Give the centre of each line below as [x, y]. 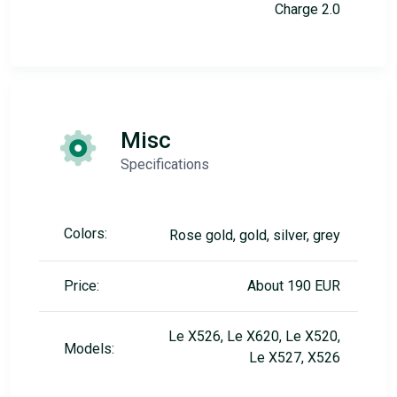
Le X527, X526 [295, 358]
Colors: [86, 234]
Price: [82, 286]
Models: [89, 349]
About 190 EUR [294, 286]
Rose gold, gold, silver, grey [255, 235]
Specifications [165, 164]
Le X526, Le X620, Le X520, [254, 336]
